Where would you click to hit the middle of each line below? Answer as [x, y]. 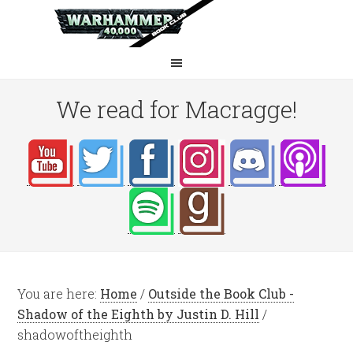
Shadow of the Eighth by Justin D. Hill [139, 314]
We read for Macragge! [176, 109]
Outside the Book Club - [221, 294]
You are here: [59, 294]
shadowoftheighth [75, 334]
